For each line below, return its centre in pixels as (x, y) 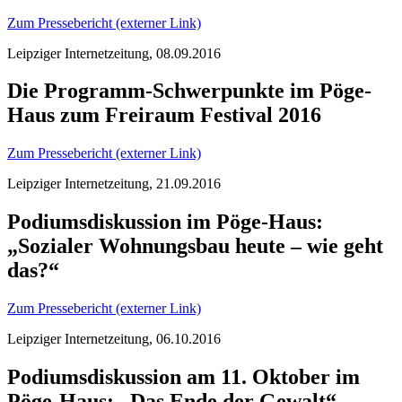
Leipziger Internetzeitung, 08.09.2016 (114, 53)
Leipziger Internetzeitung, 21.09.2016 (114, 184)
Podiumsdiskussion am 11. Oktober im (184, 377)
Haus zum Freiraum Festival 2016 (164, 115)
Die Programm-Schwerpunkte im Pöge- (189, 91)
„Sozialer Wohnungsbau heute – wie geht (195, 246)
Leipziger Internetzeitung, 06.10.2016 (114, 339)
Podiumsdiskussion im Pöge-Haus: (165, 222)
